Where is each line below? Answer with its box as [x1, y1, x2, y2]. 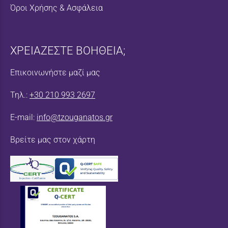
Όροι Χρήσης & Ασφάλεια [10, 3, 103, 13]
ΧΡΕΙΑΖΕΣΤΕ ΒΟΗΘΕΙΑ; [10, 44, 125, 58]
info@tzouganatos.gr [37, 112, 112, 123]
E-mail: [10, 112, 37, 123]
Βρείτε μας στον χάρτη [10, 134, 95, 145]
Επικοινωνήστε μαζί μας [10, 68, 100, 78]
